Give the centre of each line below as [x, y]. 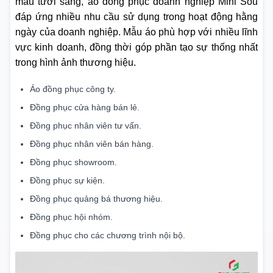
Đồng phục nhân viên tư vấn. [86, 125]
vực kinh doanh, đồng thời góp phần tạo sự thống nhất [136, 48]
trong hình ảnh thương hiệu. [76, 63]
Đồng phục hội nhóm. [71, 217]
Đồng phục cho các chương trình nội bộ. [108, 235]
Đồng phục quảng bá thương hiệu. [96, 198]
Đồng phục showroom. [73, 162]
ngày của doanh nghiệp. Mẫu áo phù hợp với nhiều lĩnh [136, 32]
